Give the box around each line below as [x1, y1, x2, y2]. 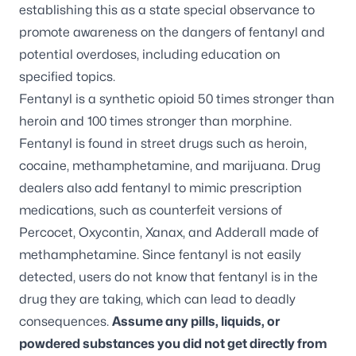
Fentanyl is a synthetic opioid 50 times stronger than [19, 91, 335, 106]
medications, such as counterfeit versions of [19, 203, 282, 218]
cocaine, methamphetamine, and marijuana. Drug [19, 158, 320, 173]
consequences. [19, 314, 112, 329]
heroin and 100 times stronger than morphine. [19, 114, 292, 129]
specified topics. [19, 69, 115, 84]
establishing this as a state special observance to [19, 2, 315, 17]
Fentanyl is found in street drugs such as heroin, [19, 136, 307, 151]
